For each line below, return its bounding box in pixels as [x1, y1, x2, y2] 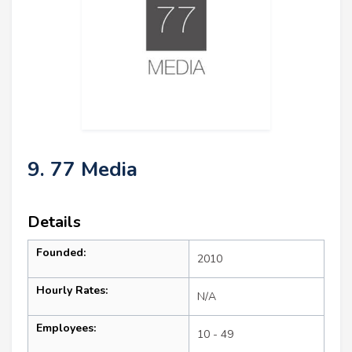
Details [27, 211, 81, 233]
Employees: [36, 321, 96, 336]
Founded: [36, 245, 86, 261]
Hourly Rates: [36, 283, 108, 299]
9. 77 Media [27, 156, 137, 184]
